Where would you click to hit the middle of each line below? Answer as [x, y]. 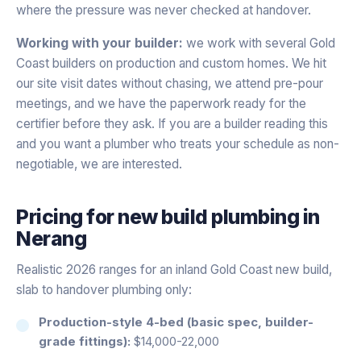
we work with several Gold [259, 43]
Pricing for [67, 216]
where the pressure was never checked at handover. [164, 10]
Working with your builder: [100, 43]
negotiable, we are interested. [99, 164]
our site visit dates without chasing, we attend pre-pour [170, 83]
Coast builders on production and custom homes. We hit [171, 63]
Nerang [52, 238]
